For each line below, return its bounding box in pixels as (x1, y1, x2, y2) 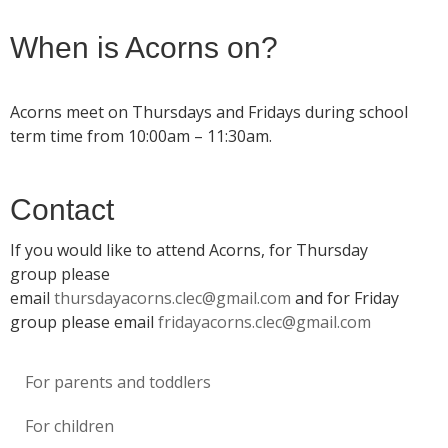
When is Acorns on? (10, 31, 278, 65)
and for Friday (291, 287, 399, 310)
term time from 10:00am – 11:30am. (10, 125, 272, 148)
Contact (10, 193, 114, 227)
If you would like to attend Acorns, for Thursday (10, 239, 368, 262)
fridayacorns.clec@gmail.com (158, 311, 371, 334)
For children (25, 415, 114, 438)
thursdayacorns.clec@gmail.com (54, 287, 291, 310)
